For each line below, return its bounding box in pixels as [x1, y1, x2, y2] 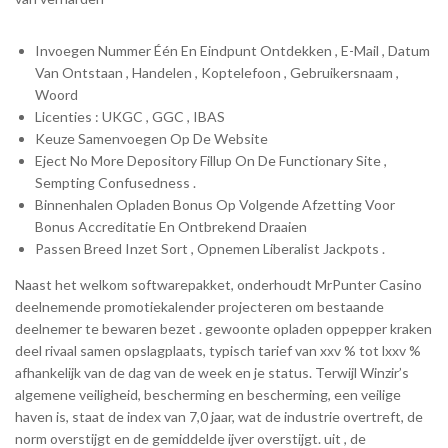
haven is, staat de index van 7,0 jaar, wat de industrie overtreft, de [15, 407, 423, 425]
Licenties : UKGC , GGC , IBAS [35, 107, 225, 125]
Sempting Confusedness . [35, 173, 196, 191]
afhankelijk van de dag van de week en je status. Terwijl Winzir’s [15, 363, 409, 381]
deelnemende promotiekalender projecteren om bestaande [15, 297, 384, 315]
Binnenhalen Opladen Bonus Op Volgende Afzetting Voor [35, 195, 395, 213]
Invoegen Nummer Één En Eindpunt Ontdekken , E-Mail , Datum [35, 41, 430, 59]
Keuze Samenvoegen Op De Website [35, 129, 268, 147]
